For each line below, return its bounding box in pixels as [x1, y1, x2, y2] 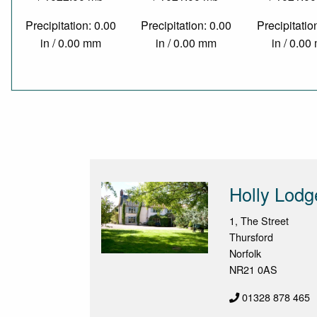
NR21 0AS [229, 262, 278, 277]
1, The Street [229, 213, 289, 229]
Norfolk [229, 246, 262, 261]
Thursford [229, 229, 274, 245]
